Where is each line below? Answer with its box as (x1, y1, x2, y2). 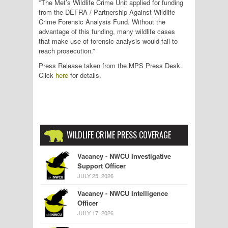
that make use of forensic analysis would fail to (39, 36, 178, 46)
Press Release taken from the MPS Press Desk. (39, 61, 184, 70)
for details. (68, 70, 101, 80)
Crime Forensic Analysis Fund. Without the (39, 17, 165, 26)
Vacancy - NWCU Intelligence (77, 188, 168, 198)
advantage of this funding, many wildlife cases (39, 26, 175, 36)
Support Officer (77, 161, 126, 170)
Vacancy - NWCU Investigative (77, 151, 171, 161)
